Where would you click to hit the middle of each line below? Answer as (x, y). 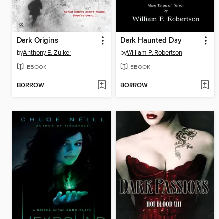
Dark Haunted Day (151, 41)
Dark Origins (37, 41)
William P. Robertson (154, 53)
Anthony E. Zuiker (47, 53)
